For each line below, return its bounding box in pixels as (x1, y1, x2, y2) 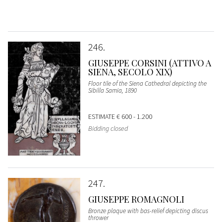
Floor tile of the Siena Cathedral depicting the (88, 79, 207, 88)
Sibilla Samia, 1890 (88, 86, 137, 95)
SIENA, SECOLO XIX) (88, 66, 172, 78)
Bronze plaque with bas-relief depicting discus (88, 206, 208, 215)
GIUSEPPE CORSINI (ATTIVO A (88, 57, 211, 69)
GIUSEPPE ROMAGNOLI (88, 193, 184, 205)
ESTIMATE (88, 112, 116, 121)
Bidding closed (88, 124, 128, 133)
